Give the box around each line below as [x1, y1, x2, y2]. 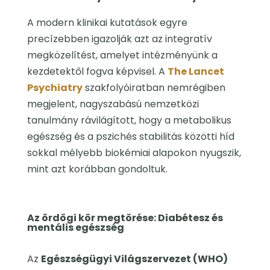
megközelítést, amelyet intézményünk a [27, 48, 218, 63]
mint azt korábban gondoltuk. [27, 162, 168, 177]
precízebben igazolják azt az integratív [27, 32, 212, 46]
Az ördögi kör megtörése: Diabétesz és [27, 211, 223, 225]
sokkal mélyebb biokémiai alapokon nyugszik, [27, 146, 241, 160]
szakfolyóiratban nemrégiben [82, 81, 225, 95]
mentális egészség [27, 221, 124, 235]
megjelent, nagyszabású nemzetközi [27, 97, 199, 111]
